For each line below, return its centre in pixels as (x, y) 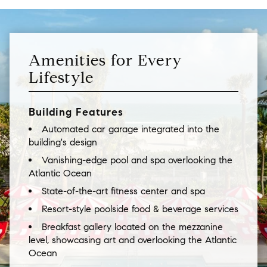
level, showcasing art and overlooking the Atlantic (133, 240)
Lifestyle (61, 77)
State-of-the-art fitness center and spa (123, 191)
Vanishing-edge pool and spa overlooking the (137, 160)
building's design (63, 142)
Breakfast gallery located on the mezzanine (132, 226)
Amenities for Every (106, 60)
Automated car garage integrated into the (131, 129)
